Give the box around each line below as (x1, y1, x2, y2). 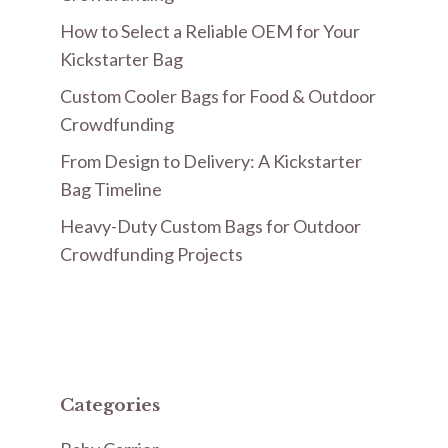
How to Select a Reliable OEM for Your (60, 19, 360, 42)
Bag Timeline (60, 177, 162, 200)
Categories (60, 395, 160, 417)
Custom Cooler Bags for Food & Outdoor (60, 84, 376, 107)
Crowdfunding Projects (60, 242, 243, 265)
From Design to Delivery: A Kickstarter (60, 149, 362, 172)
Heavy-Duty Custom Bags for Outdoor (60, 214, 361, 237)
